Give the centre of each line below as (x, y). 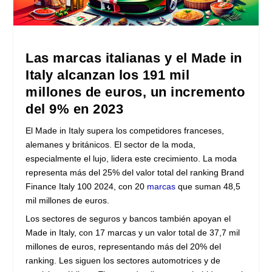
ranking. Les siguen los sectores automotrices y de (123, 260)
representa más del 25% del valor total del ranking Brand (135, 172)
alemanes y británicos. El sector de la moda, (111, 144)
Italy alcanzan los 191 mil (108, 75)
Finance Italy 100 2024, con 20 (87, 186)
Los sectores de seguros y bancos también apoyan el (128, 218)
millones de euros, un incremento (135, 92)
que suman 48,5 (208, 186)
